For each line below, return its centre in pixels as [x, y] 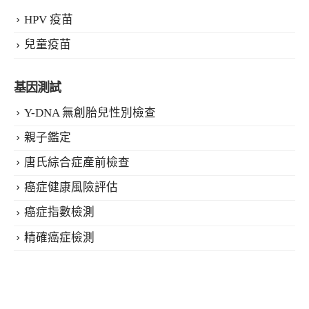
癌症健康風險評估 [71, 188]
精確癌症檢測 [59, 237]
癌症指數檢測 [59, 212]
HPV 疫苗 [49, 20]
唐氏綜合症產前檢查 [77, 162]
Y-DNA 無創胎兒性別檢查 [90, 112]
